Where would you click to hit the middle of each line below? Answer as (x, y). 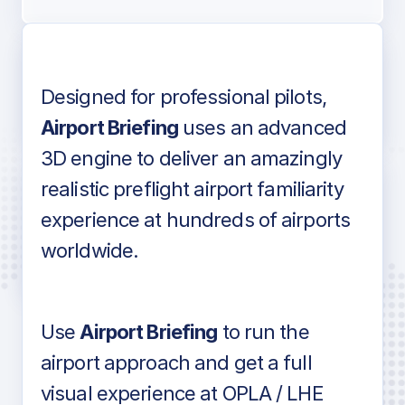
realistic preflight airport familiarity (192, 189)
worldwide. (90, 251)
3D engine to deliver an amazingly (191, 159)
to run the (263, 332)
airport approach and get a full (176, 363)
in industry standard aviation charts (204, 257)
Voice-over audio (133, 109)
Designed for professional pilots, (184, 97)
